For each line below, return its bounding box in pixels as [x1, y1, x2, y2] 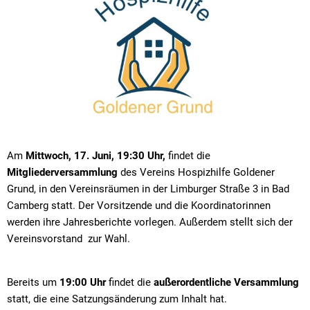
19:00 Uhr [60, 275, 106, 289]
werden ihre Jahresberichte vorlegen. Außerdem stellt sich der [7, 215, 293, 228]
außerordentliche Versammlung [154, 275, 299, 289]
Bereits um [7, 275, 60, 289]
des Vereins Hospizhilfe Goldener [118, 165, 275, 179]
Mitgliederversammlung [7, 165, 118, 179]
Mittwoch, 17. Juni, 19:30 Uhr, [26, 149, 168, 162]
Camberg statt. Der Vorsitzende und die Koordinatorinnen [7, 199, 271, 212]
